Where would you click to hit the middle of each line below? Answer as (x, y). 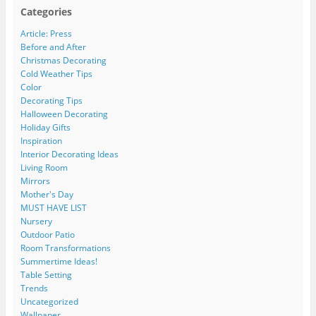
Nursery (36, 221)
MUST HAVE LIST (53, 208)
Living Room (44, 168)
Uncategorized (49, 302)
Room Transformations (65, 248)
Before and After (53, 47)
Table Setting (46, 275)
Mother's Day (47, 195)
